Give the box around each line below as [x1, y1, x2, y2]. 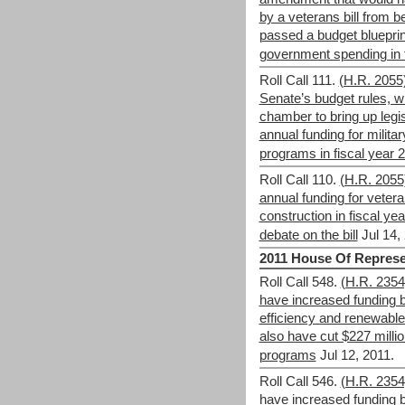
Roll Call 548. [259, 275, 337, 289]
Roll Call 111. [259, 73, 335, 88]
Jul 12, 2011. [319, 348, 394, 363]
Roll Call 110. [259, 173, 336, 187]
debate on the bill [259, 228, 358, 242]
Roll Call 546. [259, 374, 337, 389]
